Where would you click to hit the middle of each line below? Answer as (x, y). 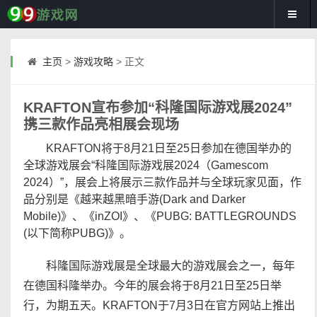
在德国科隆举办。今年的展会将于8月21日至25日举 (152, 286)
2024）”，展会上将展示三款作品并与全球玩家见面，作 (162, 182)
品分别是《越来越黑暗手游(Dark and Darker (134, 199)
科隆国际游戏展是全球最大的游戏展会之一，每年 (159, 266)
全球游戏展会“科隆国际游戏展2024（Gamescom (146, 165)
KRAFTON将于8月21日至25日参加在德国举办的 (157, 148)
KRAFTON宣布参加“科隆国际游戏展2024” (158, 108)
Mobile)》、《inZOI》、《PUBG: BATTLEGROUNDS (160, 216)
